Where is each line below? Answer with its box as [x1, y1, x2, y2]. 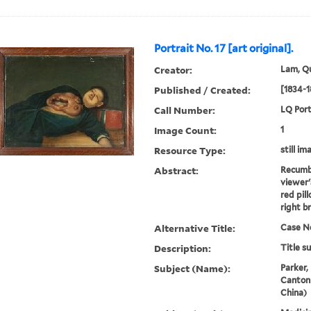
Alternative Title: [154, 221, 236, 235]
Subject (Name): [154, 262, 231, 276]
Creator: [154, 63, 193, 77]
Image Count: [154, 124, 217, 137]
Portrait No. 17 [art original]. [154, 42, 294, 56]
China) [280, 287, 307, 299]
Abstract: [154, 164, 199, 178]
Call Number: [154, 103, 216, 117]
